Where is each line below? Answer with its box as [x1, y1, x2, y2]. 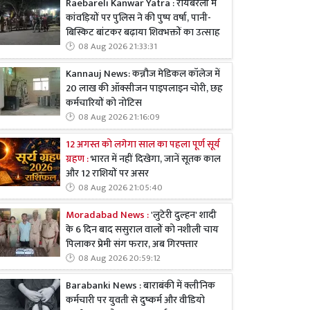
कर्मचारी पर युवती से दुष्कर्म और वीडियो [66, 291, 205, 309]
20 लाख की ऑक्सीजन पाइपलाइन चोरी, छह [66, 80, 223, 98]
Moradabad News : [66, 206, 149, 224]
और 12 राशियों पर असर [66, 165, 149, 182]
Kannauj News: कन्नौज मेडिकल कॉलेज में [66, 66, 220, 83]
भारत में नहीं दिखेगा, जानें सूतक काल [89, 150, 221, 167]
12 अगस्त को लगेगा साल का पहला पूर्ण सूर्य [66, 136, 220, 153]
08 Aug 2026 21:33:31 [78, 39, 157, 55]
